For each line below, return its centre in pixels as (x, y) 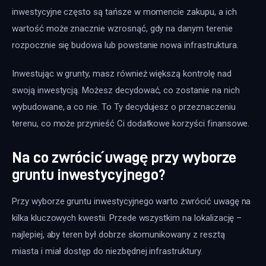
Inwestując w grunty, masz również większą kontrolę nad (123, 73)
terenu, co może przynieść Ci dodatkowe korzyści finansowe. (131, 123)
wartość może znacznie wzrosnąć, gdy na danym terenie (123, 29)
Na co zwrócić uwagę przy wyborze (124, 157)
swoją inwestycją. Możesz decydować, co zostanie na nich (127, 90)
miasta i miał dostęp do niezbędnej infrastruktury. (108, 251)
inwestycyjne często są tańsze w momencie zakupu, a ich (126, 12)
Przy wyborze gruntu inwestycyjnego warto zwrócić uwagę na (133, 202)
